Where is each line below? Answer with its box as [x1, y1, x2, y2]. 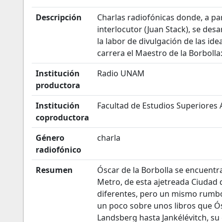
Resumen [36, 165, 73, 175]
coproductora [36, 112, 89, 123]
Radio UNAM [97, 68, 145, 79]
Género [36, 132, 64, 143]
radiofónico [36, 144, 81, 155]
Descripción [36, 12, 82, 23]
